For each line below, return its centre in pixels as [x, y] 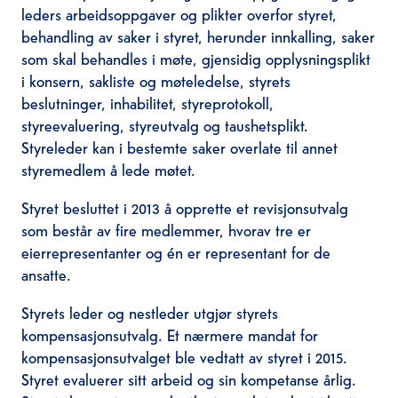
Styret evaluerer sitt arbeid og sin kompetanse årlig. [188, 378]
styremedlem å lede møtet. [108, 169]
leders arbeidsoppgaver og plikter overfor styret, [179, 13]
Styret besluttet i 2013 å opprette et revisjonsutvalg [184, 207]
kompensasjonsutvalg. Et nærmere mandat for [169, 334]
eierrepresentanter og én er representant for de [175, 251]
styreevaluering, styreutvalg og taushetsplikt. [164, 124]
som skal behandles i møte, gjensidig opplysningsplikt [195, 58]
